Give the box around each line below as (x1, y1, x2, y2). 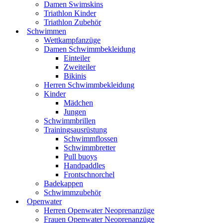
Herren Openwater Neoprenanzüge (44, 206, 154, 215)
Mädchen (64, 99, 93, 107)
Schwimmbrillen (44, 116, 96, 125)
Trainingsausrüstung (44, 125, 107, 134)
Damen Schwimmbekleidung (44, 45, 135, 53)
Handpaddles (64, 161, 105, 170)
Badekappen (44, 179, 83, 188)
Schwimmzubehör (44, 188, 101, 197)
